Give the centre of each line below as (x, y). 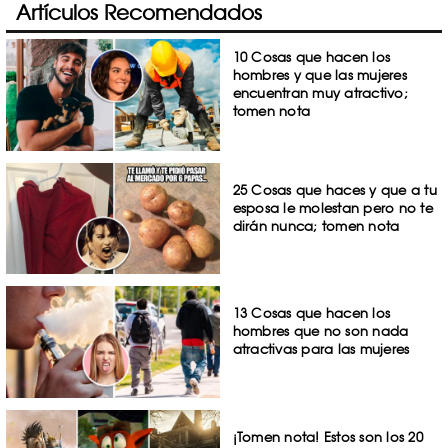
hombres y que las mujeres (319, 75)
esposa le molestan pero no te (332, 207)
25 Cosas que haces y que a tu (334, 189)
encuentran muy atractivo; (320, 93)
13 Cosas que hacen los (311, 313)
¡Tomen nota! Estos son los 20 (327, 437)
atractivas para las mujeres (321, 349)
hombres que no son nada (320, 331)
